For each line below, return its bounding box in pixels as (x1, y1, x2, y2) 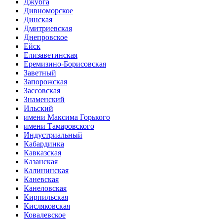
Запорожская (24, 77, 67, 86)
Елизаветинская (24, 51, 77, 60)
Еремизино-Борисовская (24, 60, 106, 69)
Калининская (24, 166, 69, 175)
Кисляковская (24, 202, 70, 211)
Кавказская (24, 148, 61, 157)
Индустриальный (24, 131, 82, 140)
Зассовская (24, 86, 60, 95)
